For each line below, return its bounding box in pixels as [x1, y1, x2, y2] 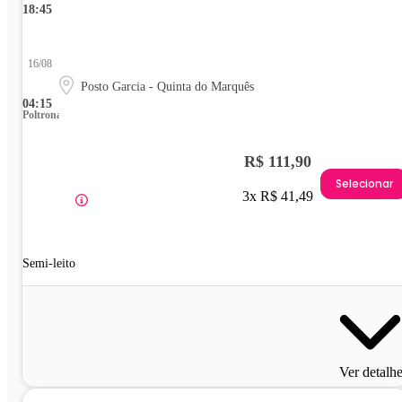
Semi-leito [22, 256, 75, 270]
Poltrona [22, 108, 62, 121]
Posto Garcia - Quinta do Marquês [81, 79, 254, 93]
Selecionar [336, 176, 393, 192]
